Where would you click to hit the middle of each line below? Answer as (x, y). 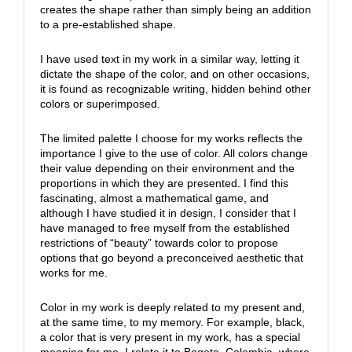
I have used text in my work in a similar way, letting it (169, 59)
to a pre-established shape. (108, 25)
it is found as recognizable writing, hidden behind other (175, 89)
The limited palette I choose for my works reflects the (171, 139)
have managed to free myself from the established (165, 228)
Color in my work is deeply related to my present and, (172, 308)
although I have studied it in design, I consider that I (168, 213)
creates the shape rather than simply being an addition (175, 10)
